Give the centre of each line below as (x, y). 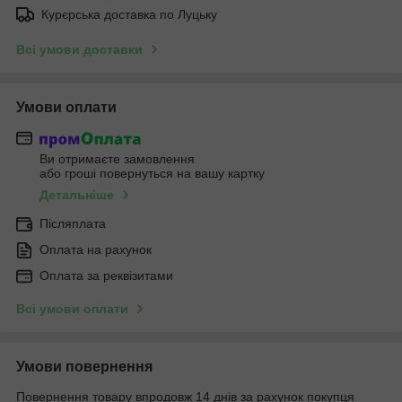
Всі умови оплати (72, 309)
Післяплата (73, 224)
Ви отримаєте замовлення (117, 159)
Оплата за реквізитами (106, 276)
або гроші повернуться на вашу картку (152, 174)
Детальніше (77, 195)
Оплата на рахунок (96, 250)
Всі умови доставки (79, 49)
